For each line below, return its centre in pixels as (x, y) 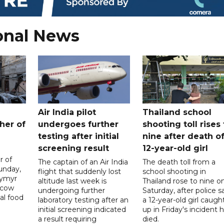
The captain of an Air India (83, 162)
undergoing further (72, 191)
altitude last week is (72, 181)
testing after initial (79, 136)
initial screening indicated (82, 210)
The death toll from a (179, 162)
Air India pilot (67, 112)
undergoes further (78, 124)
